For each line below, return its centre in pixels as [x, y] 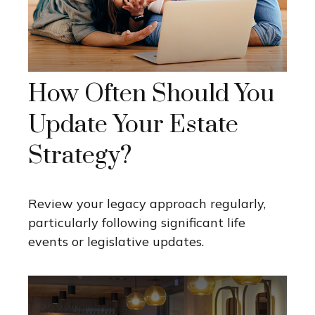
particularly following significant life [137, 223]
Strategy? [80, 156]
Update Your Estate [133, 126]
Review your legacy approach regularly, [147, 204]
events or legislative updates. [116, 242]
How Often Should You [152, 95]
